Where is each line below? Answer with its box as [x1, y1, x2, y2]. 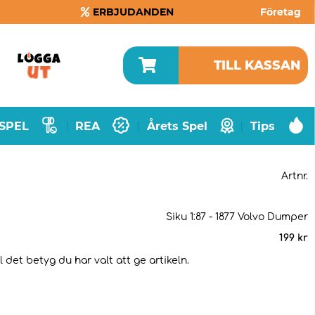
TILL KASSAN [214, 58, 301, 73]
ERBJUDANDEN [93, 6, 174, 18]
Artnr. [281, 171, 308, 181]
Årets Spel [146, 119, 207, 133]
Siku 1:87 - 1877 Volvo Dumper [166, 212, 308, 222]
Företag [259, 6, 301, 18]
